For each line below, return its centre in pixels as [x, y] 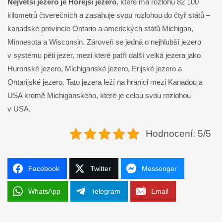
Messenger [159, 169]
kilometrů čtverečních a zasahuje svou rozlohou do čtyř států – [109, 15]
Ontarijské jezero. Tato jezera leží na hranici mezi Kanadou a [105, 82]
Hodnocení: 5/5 [178, 134]
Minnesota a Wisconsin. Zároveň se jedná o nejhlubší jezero [104, 42]
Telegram [106, 192]
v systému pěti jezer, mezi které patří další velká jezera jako [104, 55]
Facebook [44, 169]
